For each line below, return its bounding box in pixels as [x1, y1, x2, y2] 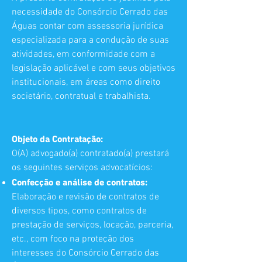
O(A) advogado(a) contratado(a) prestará [12, 148, 169, 160]
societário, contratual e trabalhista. [12, 91, 151, 102]
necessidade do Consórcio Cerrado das [12, 6, 168, 18]
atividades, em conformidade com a [12, 49, 155, 60]
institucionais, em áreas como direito [12, 77, 160, 88]
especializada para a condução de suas [12, 35, 169, 46]
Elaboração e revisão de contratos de [12, 191, 159, 203]
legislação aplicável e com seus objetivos [12, 63, 175, 74]
